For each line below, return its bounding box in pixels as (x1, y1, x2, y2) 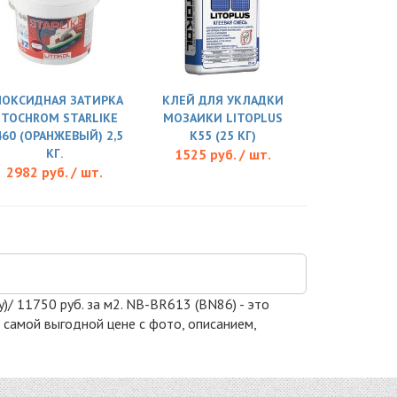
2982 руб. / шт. (5, 162, 103, 181)
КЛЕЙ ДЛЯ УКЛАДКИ (161, 91, 284, 108)
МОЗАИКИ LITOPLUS (162, 109, 283, 126)
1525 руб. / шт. (174, 144, 271, 163)
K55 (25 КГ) (189, 127, 256, 144)
